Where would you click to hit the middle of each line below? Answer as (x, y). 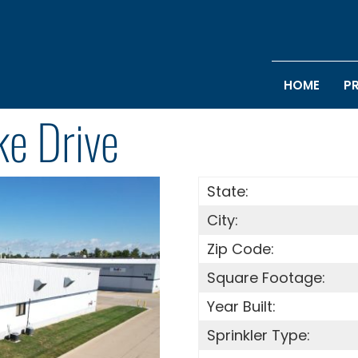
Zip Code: (240, 249)
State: (227, 191)
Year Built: (241, 306)
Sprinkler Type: (258, 335)
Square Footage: (266, 278)
